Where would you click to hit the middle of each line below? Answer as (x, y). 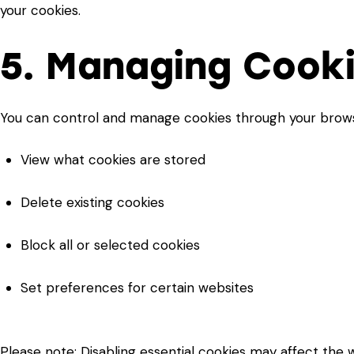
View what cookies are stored (113, 160)
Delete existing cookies (92, 203)
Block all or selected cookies (110, 245)
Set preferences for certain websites (137, 288)
